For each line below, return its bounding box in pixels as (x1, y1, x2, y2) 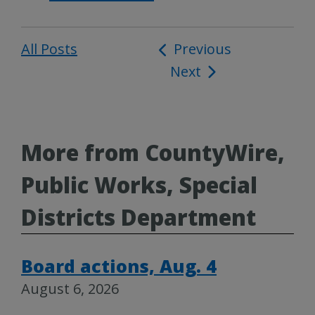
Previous (173, 39, 231, 59)
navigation (157, 63, 238, 83)
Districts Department (21, 202, 256, 233)
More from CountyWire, (21, 138, 285, 168)
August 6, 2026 (21, 279, 119, 299)
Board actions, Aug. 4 (21, 254, 217, 278)
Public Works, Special (21, 170, 257, 200)
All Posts (21, 39, 77, 59)
